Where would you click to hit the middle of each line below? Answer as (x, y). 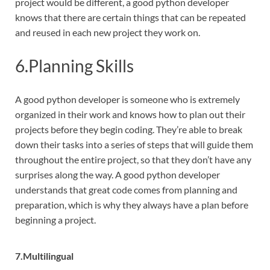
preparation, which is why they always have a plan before (132, 205)
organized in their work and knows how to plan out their (130, 115)
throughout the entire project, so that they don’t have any (133, 160)
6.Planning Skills (74, 65)
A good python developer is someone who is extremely (127, 99)
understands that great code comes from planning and (126, 190)
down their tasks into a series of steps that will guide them (134, 145)
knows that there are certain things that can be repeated (130, 17)
